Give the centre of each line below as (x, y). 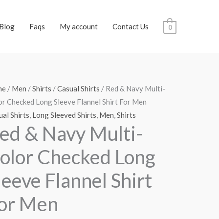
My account (78, 26)
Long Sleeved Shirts (64, 115)
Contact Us (130, 26)
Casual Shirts (78, 88)
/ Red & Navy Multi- (132, 88)
